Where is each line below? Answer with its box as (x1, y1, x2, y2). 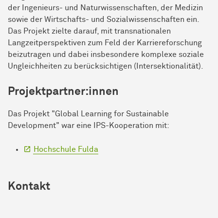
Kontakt (8, 181, 50, 193)
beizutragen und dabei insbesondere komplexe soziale (8, 51, 204, 59)
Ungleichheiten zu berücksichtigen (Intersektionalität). (8, 62, 203, 71)
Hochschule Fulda (34, 145, 98, 154)
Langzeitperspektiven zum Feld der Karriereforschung (8, 39, 202, 47)
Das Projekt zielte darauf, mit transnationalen (8, 27, 171, 36)
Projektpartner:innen (8, 86, 119, 98)
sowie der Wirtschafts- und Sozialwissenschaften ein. (8, 16, 199, 24)
